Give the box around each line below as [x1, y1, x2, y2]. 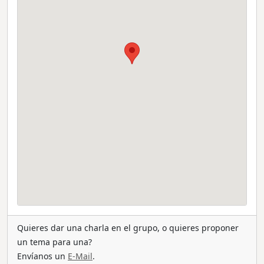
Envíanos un [17, 250, 68, 262]
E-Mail [68, 250, 93, 262]
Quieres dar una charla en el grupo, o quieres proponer [17, 222, 239, 233]
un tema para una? [17, 236, 92, 247]
